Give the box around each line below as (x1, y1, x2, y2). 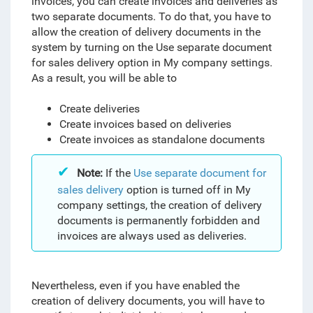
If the (102, 166, 133, 180)
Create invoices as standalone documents (59, 133, 270, 146)
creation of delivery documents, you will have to (31, 294, 265, 307)
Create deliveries (59, 102, 140, 115)
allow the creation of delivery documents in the (31, 25, 261, 38)
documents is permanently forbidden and (57, 214, 260, 227)
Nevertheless (31, 279, 94, 292)
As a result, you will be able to (31, 71, 177, 85)
